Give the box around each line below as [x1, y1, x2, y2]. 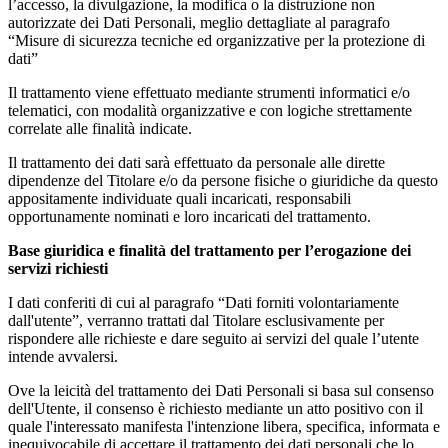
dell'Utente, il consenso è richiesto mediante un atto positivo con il [8, 399, 423, 417]
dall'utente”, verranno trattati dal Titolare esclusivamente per [8, 311, 384, 329]
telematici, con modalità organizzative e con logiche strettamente [8, 101, 412, 119]
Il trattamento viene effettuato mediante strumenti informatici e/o [8, 83, 410, 101]
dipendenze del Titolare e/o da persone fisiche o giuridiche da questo [8, 171, 438, 189]
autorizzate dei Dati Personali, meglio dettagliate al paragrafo [8, 13, 390, 31]
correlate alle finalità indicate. [8, 119, 196, 137]
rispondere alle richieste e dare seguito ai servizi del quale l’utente [8, 329, 419, 347]
